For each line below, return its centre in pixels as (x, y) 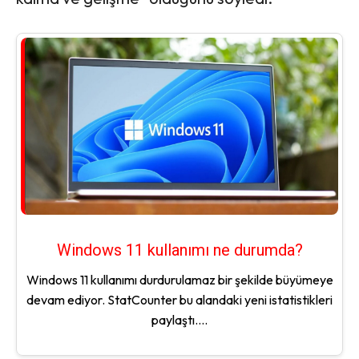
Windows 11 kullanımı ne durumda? (179, 250)
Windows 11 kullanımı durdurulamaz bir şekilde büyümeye (179, 280)
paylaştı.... (179, 320)
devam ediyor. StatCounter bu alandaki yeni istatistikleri (179, 300)
